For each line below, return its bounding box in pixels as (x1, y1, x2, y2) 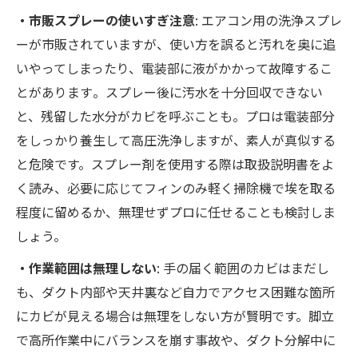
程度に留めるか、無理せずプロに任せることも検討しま (16, 202, 336, 222)
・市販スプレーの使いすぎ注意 (16, 10, 195, 30)
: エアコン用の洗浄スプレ (195, 10, 342, 30)
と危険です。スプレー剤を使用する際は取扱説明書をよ (16, 154, 334, 174)
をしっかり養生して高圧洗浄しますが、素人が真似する (16, 130, 336, 150)
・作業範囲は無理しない (16, 258, 157, 278)
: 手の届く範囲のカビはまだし (157, 258, 329, 278)
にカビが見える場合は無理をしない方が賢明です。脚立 (16, 306, 334, 326)
